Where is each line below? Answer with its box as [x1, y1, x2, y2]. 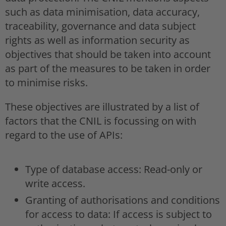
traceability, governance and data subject [5, 19, 196, 33]
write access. [25, 176, 85, 190]
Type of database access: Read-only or [25, 162, 202, 176]
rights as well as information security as [5, 33, 190, 47]
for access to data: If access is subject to [25, 207, 212, 221]
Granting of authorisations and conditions [25, 193, 220, 207]
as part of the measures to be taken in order [5, 61, 210, 75]
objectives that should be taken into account [5, 47, 211, 61]
